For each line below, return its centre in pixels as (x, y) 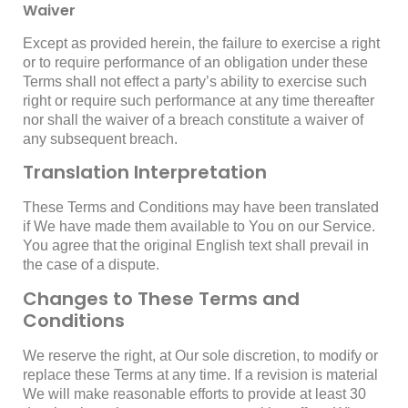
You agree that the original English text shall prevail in (196, 246)
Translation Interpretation (145, 173)
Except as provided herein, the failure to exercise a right (201, 43)
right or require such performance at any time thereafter (199, 100)
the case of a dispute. (91, 265)
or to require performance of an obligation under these (195, 62)
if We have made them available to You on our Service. (199, 227)
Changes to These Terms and (161, 298)
